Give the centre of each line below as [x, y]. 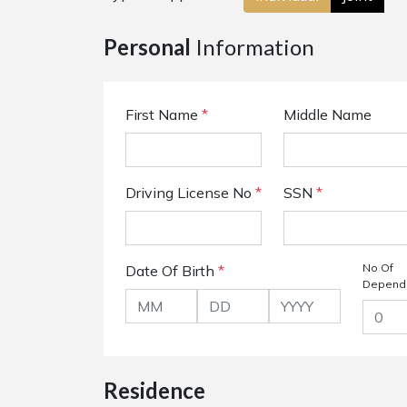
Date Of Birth [172, 271]
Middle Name [328, 114]
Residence [154, 390]
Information [253, 47]
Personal [147, 47]
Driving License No [190, 193]
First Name [164, 114]
